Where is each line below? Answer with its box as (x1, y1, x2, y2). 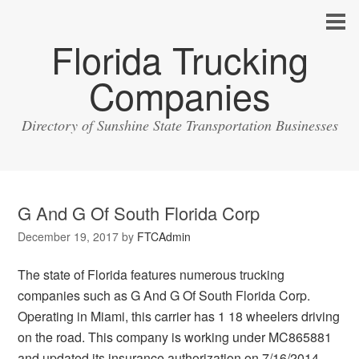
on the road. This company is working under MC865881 (18, 328, 333, 346)
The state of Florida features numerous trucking (18, 265, 285, 284)
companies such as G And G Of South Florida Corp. (18, 286, 311, 305)
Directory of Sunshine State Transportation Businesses (21, 115, 338, 135)
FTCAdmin (137, 228, 192, 244)
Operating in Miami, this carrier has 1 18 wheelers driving (18, 307, 341, 325)
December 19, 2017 (18, 228, 119, 244)
